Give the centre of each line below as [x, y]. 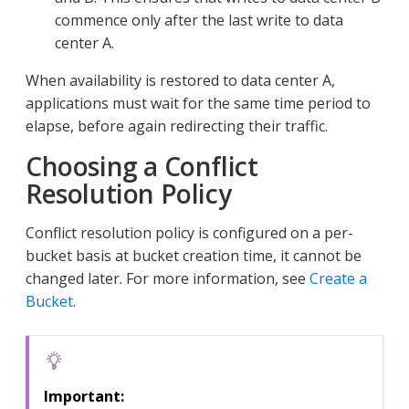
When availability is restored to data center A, [180, 81]
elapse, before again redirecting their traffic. [177, 126]
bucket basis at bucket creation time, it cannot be [194, 256]
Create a [338, 279]
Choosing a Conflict [142, 167]
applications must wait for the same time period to [198, 104]
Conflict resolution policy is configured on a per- [189, 233]
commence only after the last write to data [199, 21]
